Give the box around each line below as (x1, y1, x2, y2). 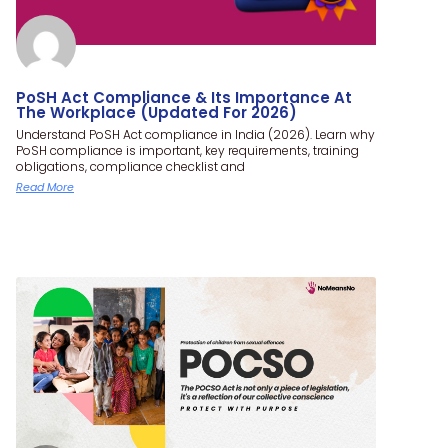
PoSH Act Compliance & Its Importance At (16, 86, 352, 108)
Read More (16, 178, 74, 195)
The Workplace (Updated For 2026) (16, 101, 297, 123)
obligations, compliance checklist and (16, 157, 245, 175)
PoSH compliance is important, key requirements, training (16, 141, 359, 159)
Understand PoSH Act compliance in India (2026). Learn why (16, 125, 375, 143)
